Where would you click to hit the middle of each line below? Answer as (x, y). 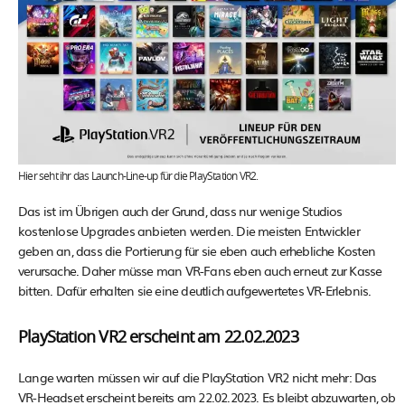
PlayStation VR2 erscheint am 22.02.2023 (158, 338)
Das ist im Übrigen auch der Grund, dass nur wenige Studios (180, 210)
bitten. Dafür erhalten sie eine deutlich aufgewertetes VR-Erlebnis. (195, 290)
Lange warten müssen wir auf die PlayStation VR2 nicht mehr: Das (198, 377)
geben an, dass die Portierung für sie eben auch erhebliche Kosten (197, 250)
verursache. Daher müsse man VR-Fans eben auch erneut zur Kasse (200, 270)
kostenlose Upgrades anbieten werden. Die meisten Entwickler (189, 230)
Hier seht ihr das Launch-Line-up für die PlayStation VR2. (138, 176)
